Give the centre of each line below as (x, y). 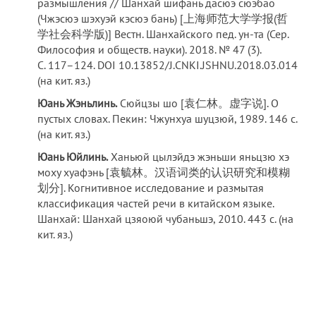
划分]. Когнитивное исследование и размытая (151, 188)
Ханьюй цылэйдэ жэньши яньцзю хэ (199, 157)
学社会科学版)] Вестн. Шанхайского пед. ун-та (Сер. (163, 34)
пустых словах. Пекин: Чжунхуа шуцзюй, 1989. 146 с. (168, 119)
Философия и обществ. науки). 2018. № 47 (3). (150, 49)
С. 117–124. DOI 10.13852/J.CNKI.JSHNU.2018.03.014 (168, 65)
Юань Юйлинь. (73, 157)
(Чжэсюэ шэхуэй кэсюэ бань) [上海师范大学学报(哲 (163, 18)
